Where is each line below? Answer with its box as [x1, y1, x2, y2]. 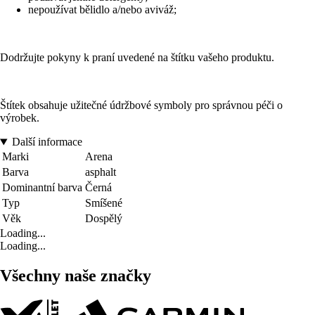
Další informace [11, 136, 82, 148]
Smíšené [85, 197, 122, 210]
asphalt [85, 166, 116, 179]
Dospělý [85, 212, 122, 225]
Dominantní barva [2, 181, 82, 194]
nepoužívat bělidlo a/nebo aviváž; [28, 4, 176, 16]
